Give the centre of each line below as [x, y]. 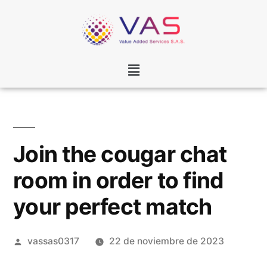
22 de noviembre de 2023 [166, 241]
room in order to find [119, 181]
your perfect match [113, 207]
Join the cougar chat [120, 154]
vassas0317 [53, 241]
